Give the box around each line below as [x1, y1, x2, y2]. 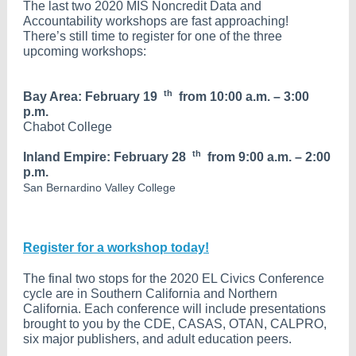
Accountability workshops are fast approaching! [23, 14, 288, 28]
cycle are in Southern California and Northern [23, 287, 277, 300]
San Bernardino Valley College [23, 181, 176, 194]
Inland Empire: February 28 [23, 150, 186, 164]
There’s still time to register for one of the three [23, 29, 282, 43]
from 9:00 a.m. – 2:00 [207, 150, 331, 164]
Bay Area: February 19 [23, 90, 157, 103]
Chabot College [23, 120, 112, 133]
